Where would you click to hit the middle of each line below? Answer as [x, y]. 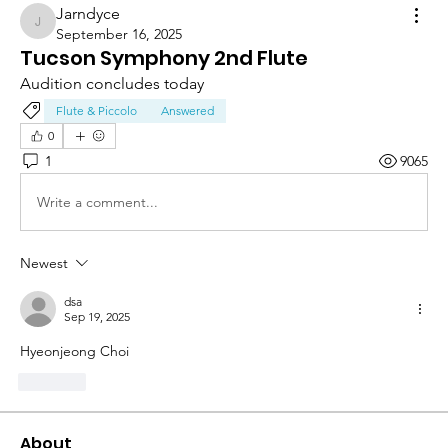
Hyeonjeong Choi [74, 351]
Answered [187, 111]
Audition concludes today [112, 84]
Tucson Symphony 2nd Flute [164, 58]
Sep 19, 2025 [97, 317]
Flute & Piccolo [96, 111]
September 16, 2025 [119, 34]
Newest [44, 263]
